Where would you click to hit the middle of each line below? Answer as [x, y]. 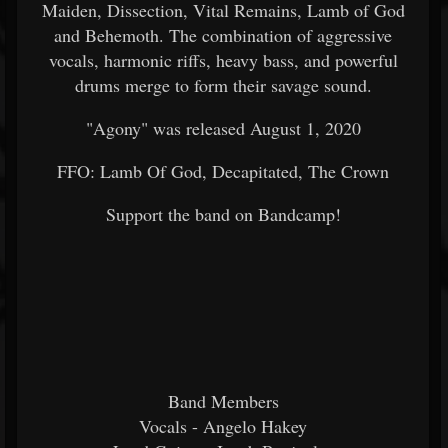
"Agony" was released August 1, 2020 [223, 128]
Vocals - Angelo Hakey [223, 426]
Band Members [223, 401]
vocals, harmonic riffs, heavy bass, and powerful [223, 60]
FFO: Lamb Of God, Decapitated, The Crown [223, 171]
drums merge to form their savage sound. [223, 85]
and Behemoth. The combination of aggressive [223, 35]
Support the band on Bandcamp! [223, 214]
